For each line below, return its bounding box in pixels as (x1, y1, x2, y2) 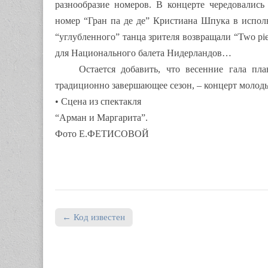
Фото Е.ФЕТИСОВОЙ (55, 128, 149, 139)
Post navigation (55, 221, 126, 235)
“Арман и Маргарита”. (55, 112, 148, 123)
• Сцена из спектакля (55, 96, 141, 106)
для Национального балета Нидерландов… (55, 47, 232, 58)
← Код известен (62, 211, 125, 222)
